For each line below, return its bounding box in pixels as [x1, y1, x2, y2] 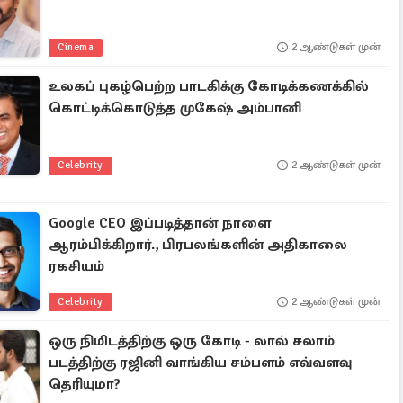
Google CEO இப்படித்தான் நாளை [49, 214, 272, 232]
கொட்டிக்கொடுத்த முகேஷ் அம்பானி [49, 99, 302, 117]
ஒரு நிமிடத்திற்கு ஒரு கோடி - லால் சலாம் [49, 332, 336, 350]
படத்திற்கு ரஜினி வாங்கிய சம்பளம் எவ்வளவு [49, 354, 353, 372]
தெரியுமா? [49, 375, 121, 393]
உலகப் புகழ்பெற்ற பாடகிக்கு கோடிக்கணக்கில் [49, 77, 370, 95]
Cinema [58, 40, 94, 54]
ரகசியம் [49, 257, 105, 275]
